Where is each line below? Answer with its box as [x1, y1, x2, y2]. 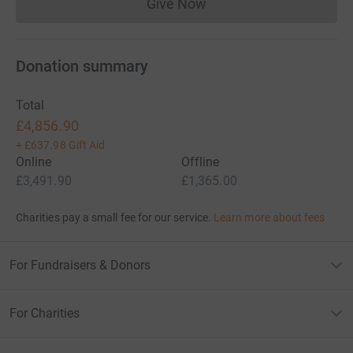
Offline [181, 154, 220, 169]
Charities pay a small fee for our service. [16, 210, 211, 224]
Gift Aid [68, 138, 106, 151]
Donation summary [16, 56, 148, 76]
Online [16, 154, 52, 169]
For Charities [9, 305, 80, 321]
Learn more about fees [214, 210, 325, 224]
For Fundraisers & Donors [9, 257, 150, 273]
